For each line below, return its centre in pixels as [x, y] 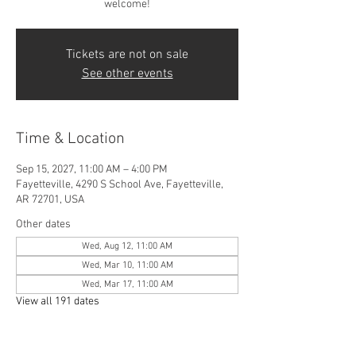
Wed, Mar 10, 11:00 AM [127, 265]
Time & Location [70, 139]
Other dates [43, 224]
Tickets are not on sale [127, 54]
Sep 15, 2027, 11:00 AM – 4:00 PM [92, 169]
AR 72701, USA [50, 199]
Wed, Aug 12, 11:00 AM [127, 246]
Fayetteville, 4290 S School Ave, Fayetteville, [120, 184]
